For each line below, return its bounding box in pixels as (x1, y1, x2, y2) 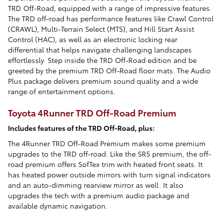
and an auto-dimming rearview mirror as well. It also (8, 179, 183, 190)
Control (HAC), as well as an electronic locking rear (8, 34, 177, 44)
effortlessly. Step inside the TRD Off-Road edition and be (8, 55, 197, 65)
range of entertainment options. (8, 86, 115, 96)
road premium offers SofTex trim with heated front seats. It (8, 159, 203, 169)
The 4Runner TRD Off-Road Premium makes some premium (8, 138, 206, 148)
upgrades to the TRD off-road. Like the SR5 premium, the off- (8, 148, 211, 159)
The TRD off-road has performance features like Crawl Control (8, 13, 214, 23)
